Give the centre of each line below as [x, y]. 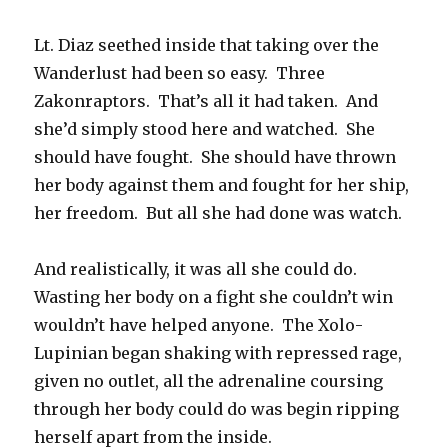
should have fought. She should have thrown [215, 157]
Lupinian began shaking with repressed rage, [218, 353]
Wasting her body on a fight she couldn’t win [214, 297]
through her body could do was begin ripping [217, 409]
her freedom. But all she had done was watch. [218, 213]
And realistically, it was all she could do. [198, 269]
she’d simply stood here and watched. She [205, 129]
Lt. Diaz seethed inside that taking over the [207, 45]
